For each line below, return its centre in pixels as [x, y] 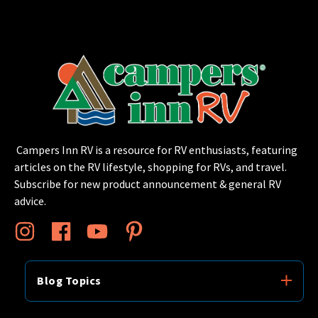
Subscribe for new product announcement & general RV [148, 183]
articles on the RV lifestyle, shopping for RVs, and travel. [150, 166]
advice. [30, 201]
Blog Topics [69, 281]
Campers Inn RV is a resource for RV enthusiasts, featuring [156, 149]
